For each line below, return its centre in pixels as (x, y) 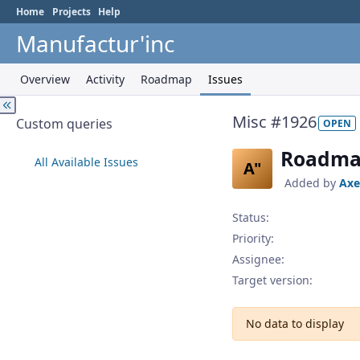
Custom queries (64, 124)
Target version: (272, 280)
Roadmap (166, 79)
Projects (71, 12)
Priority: (253, 239)
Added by (312, 183)
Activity (105, 79)
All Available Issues (86, 162)
